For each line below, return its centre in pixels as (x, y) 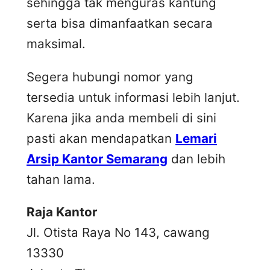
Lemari (196, 138)
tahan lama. (61, 179)
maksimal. (56, 43)
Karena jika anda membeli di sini (121, 118)
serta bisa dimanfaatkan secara (120, 23)
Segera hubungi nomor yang (110, 77)
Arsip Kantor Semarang (97, 159)
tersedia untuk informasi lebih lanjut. (133, 97)
